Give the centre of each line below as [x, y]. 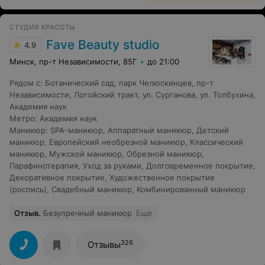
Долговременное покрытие [200, 166]
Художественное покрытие [162, 177]
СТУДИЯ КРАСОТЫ [43, 27]
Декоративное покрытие [57, 177]
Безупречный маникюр [88, 213]
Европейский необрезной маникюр [117, 142]
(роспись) [28, 189]
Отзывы [104, 245]
